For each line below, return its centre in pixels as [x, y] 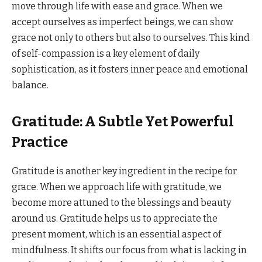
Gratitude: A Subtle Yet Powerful [123, 122]
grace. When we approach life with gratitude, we [117, 187]
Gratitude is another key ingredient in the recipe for [124, 171]
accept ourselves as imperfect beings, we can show [123, 22]
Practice [40, 142]
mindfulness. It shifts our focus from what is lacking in [129, 250]
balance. [30, 85]
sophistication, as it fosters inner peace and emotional [130, 69]
